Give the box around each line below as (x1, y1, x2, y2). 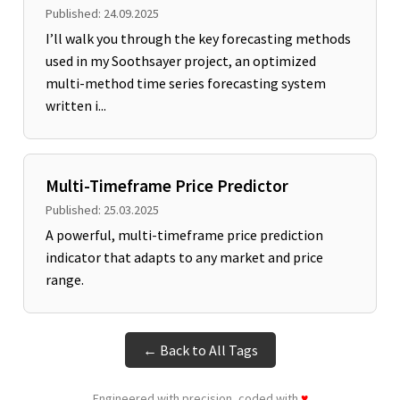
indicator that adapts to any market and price (46, 247, 323, 266)
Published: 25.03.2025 (46, 201, 159, 218)
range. (46, 270, 84, 288)
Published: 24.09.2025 (46, 4, 159, 21)
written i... (46, 96, 106, 114)
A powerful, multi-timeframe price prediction (46, 225, 323, 244)
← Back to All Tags (142, 340, 258, 359)
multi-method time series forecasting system (46, 73, 326, 92)
